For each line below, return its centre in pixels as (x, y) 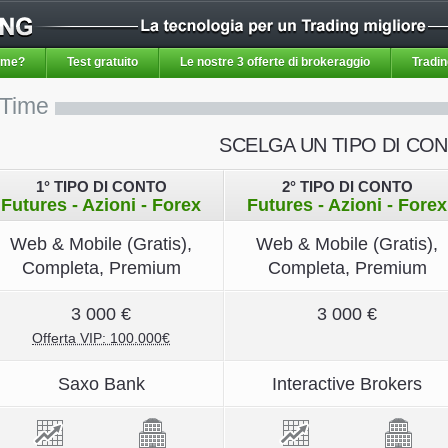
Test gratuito (102, 62)
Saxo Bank (101, 384)
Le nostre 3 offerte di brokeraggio (275, 62)
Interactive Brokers (347, 384)
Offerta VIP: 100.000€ (101, 338)
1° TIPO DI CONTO (101, 186)
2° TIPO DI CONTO (347, 186)
